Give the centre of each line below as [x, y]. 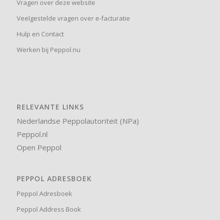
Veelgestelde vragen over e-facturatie [73, 18]
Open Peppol [39, 147]
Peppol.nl [32, 134]
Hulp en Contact [40, 34]
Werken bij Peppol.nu [48, 49]
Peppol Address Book [49, 209]
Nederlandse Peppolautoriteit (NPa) [78, 121]
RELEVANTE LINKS [50, 107]
